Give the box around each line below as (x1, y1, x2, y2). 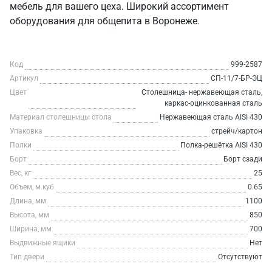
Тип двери (10, 253, 44, 261)
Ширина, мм (10, 225, 52, 233)
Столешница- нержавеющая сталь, (141, 88, 262, 97)
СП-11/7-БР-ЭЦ (211, 74, 262, 83)
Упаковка (10, 127, 42, 135)
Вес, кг (10, 169, 31, 177)
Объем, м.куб (10, 183, 54, 191)
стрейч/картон (211, 127, 262, 135)
